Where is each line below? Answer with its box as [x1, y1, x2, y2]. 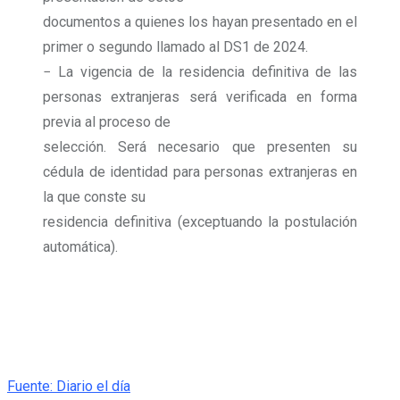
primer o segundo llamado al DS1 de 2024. [43, 37, 308, 55]
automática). [43, 237, 118, 255]
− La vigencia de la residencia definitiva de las [43, 62, 357, 80]
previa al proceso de [43, 112, 171, 130]
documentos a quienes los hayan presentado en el [43, 12, 357, 30]
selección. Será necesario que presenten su [43, 137, 357, 155]
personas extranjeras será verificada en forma [43, 87, 357, 105]
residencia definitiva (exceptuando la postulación [43, 212, 357, 230]
